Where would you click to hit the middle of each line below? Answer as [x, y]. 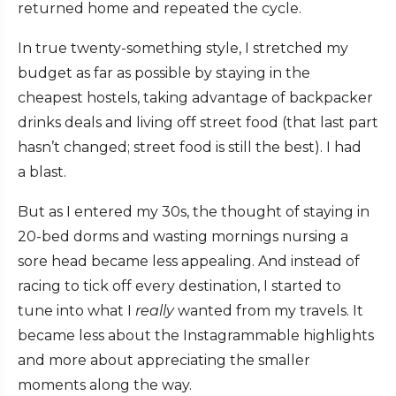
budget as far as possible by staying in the [164, 73]
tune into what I [76, 311]
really [155, 311]
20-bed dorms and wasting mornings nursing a [183, 237]
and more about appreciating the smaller [164, 361]
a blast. [42, 172]
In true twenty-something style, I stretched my [183, 49]
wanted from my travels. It [269, 311]
